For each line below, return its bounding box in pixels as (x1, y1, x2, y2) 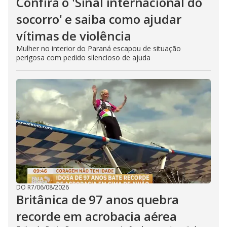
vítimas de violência (16, 27, 132, 44)
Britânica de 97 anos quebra (16, 191, 179, 208)
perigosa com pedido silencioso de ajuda (16, 53, 150, 62)
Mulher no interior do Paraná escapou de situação (16, 44, 181, 53)
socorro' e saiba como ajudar (16, 11, 181, 27)
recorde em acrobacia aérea (16, 208, 177, 224)
